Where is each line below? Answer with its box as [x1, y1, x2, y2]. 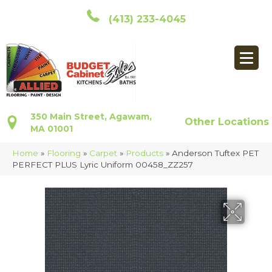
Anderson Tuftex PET [172, 148, 259, 158]
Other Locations [185, 116, 270, 128]
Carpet [89, 148, 117, 158]
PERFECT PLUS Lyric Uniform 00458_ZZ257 [12, 160, 193, 170]
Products [126, 148, 163, 158]
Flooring [47, 148, 81, 158]
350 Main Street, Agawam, [30, 111, 152, 123]
